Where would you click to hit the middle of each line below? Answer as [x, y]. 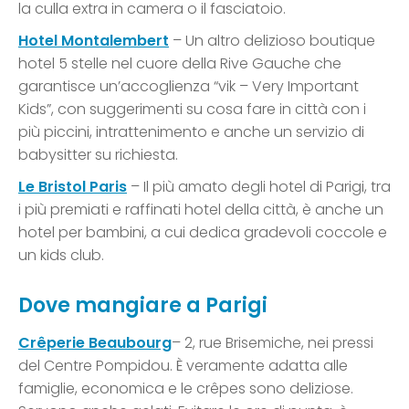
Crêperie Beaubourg [95, 342]
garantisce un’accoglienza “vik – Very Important [189, 86]
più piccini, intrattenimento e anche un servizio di [191, 131]
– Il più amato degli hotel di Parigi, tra [259, 186]
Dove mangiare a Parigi [143, 305]
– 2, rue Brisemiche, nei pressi [273, 342]
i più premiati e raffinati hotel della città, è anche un [201, 209]
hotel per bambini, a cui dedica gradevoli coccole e [203, 232]
